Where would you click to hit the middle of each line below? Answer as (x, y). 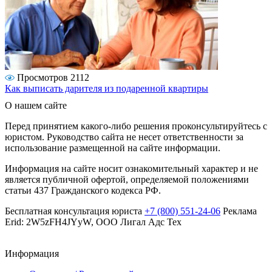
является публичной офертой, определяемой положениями (127, 179)
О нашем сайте (36, 105)
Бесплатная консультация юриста (75, 211)
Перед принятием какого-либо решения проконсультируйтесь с (136, 126)
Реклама (239, 211)
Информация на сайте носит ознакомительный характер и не (131, 168)
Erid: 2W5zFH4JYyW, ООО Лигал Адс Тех (93, 222)
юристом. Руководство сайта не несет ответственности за (124, 137)
